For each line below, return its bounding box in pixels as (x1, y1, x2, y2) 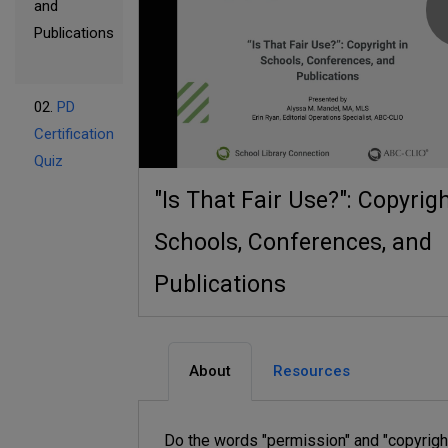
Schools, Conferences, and (154, 229, 432, 257)
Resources (273, 362, 350, 381)
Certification (34, 125, 114, 143)
